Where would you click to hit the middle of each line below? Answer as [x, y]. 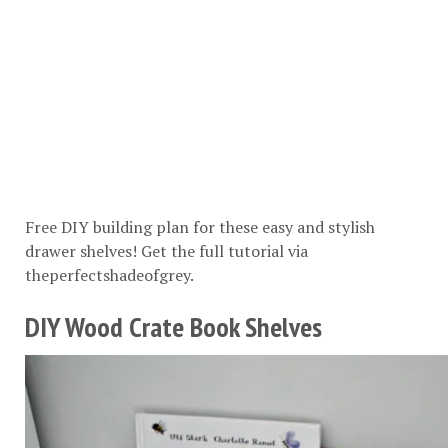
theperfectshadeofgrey [107, 274]
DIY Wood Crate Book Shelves [173, 326]
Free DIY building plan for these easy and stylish [200, 226]
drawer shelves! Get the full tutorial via [166, 250]
